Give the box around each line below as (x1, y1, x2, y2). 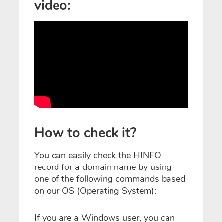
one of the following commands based (34, 172, 185, 185)
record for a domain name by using (34, 161, 172, 173)
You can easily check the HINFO (34, 149, 161, 161)
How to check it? (34, 124, 136, 143)
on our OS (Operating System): (34, 184, 156, 197)
